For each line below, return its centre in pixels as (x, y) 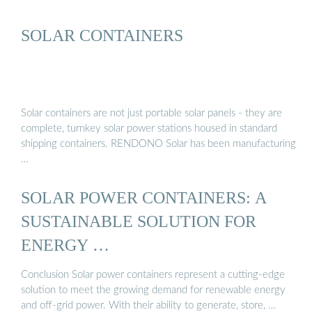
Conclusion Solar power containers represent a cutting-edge (153, 275)
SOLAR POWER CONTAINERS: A (144, 197)
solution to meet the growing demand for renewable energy (153, 290)
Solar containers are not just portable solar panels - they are (151, 113)
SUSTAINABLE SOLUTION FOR (139, 221)
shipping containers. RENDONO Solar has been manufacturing (158, 143)
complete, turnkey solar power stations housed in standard (149, 128)
